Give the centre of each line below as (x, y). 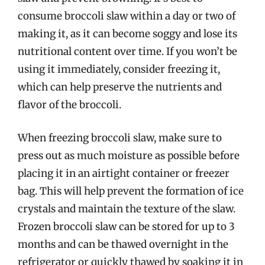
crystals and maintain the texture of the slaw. (127, 209)
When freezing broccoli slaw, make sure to (120, 138)
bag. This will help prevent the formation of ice (131, 191)
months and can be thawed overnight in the (123, 244)
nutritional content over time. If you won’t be (127, 51)
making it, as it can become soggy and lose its (127, 34)
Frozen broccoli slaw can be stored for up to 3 (126, 226)
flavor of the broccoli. (70, 105)
